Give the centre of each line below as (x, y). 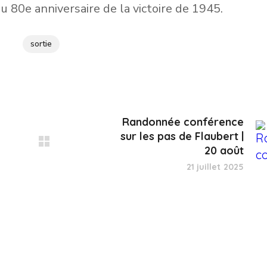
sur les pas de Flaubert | (182, 136)
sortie (41, 44)
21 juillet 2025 (215, 167)
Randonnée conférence (183, 122)
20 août (224, 150)
